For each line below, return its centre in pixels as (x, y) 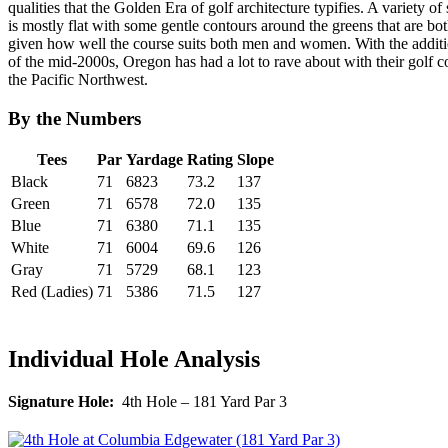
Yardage (154, 160)
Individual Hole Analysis (134, 359)
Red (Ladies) (52, 292)
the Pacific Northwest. (78, 79)
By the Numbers (74, 118)
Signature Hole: (61, 402)
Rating (210, 160)
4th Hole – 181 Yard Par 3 (200, 402)
